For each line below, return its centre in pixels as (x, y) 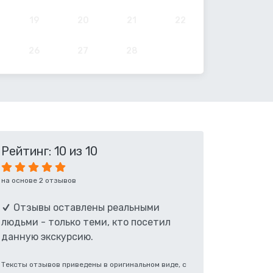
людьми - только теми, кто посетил (86, 222)
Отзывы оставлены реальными (85, 207)
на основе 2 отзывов (39, 180)
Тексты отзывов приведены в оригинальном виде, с (94, 264)
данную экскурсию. (47, 237)
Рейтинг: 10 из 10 (49, 151)
